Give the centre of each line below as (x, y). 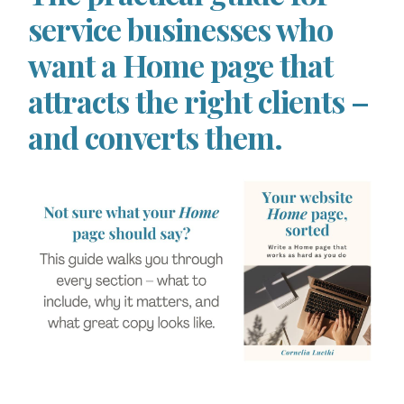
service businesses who (181, 29)
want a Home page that (181, 65)
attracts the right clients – (199, 101)
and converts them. (156, 138)
